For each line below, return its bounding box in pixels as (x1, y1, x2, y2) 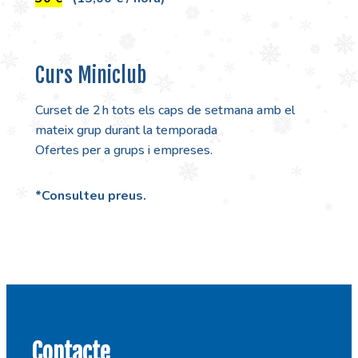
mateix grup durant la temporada (35, 121, 217, 140)
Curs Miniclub (35, 62, 146, 89)
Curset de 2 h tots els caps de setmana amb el (35, 101, 295, 120)
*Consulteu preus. (35, 187, 149, 205)
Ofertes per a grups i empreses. (35, 141, 213, 160)
